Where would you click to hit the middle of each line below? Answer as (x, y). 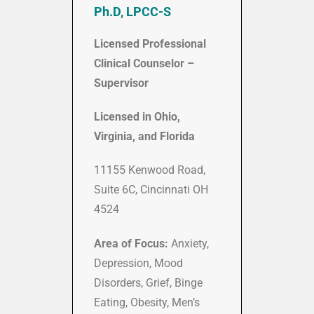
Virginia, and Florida (144, 137)
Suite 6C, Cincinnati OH (151, 190)
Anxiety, (189, 244)
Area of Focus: (131, 244)
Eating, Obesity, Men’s (147, 303)
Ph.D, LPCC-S (134, 12)
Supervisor (121, 83)
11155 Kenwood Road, (150, 170)
